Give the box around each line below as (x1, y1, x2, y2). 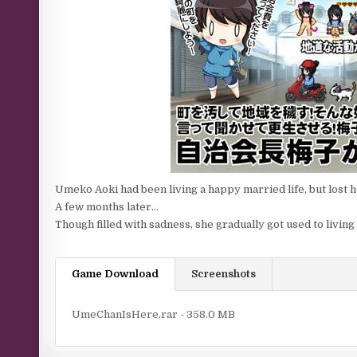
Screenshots (191, 268, 257, 280)
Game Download (72, 268, 159, 280)
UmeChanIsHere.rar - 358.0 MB (72, 308, 236, 320)
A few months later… (55, 201, 159, 213)
